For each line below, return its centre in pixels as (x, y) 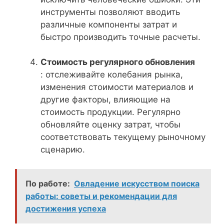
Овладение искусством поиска (137, 183)
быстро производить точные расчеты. (120, 37)
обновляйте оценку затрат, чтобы (110, 124)
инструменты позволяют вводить (110, 12)
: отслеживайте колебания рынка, (112, 74)
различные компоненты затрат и (109, 24)
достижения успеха (66, 208)
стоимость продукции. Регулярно (110, 112)
